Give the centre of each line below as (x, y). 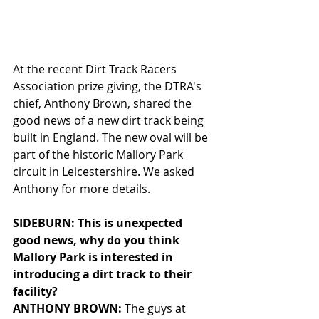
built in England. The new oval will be (112, 138)
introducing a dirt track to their (104, 274)
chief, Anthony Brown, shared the (104, 104)
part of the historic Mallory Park (99, 155)
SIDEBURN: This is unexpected (99, 223)
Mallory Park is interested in (94, 257)
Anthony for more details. (83, 189)
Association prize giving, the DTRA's (109, 87)
